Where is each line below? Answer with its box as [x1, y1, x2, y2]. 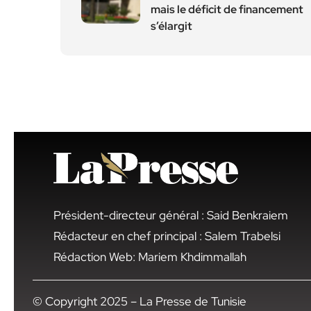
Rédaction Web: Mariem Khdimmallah [53, 249, 246, 264]
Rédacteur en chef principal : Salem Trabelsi [53, 228, 280, 244]
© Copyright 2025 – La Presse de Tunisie [33, 293, 246, 309]
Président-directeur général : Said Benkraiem [53, 207, 288, 223]
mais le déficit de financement [151, 2, 303, 17]
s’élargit [151, 19, 192, 33]
